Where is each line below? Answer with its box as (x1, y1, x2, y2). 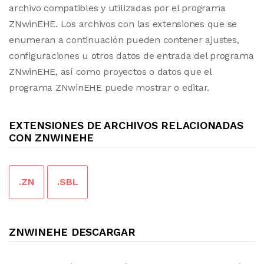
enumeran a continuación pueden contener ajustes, (9, 34, 239, 45)
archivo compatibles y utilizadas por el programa (9, 2, 226, 14)
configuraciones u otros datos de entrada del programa (9, 50, 254, 61)
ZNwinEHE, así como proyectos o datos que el (9, 66, 212, 77)
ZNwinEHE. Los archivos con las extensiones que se (9, 18, 237, 29)
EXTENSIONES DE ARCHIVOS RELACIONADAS (9, 119, 243, 131)
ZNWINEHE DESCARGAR (9, 226, 136, 238)
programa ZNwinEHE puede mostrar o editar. (9, 82, 210, 93)
